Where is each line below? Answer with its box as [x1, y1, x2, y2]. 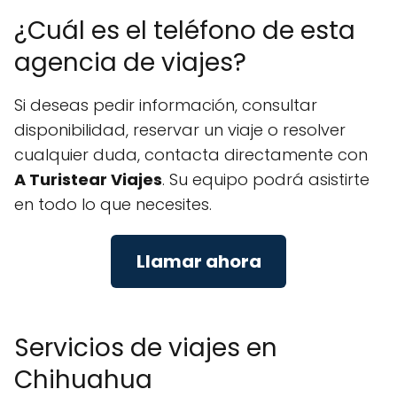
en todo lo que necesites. [14, 192, 212, 215]
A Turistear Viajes [14, 167, 162, 191]
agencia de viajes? [14, 44, 246, 80]
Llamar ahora [136, 249, 261, 275]
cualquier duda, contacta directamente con [14, 143, 368, 166]
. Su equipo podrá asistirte [162, 167, 370, 191]
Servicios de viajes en [14, 331, 277, 366]
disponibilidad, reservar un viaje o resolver [14, 118, 346, 141]
